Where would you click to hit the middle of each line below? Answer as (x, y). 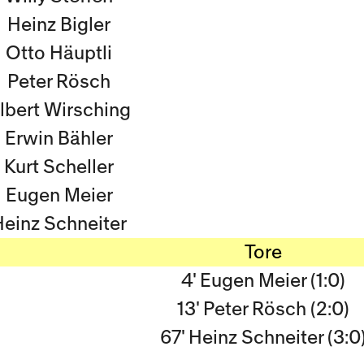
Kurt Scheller (59, 167)
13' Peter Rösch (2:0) (263, 309)
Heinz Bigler (59, 25)
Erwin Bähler (59, 139)
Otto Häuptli (59, 53)
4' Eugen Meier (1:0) (263, 281)
